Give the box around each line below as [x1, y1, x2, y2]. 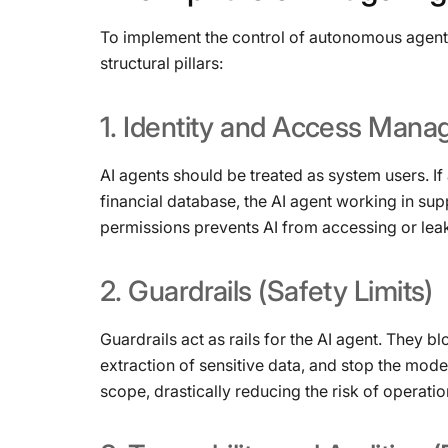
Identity [123, 110, 214, 144]
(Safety [258, 274, 348, 308]
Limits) [353, 274, 433, 308]
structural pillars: [100, 53, 223, 73]
